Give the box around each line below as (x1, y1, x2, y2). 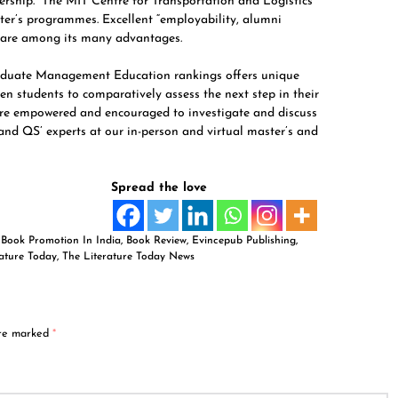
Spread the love (111, 181, 208, 195)
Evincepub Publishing (192, 235, 296, 246)
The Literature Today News (62, 251, 195, 262)
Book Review (126, 235, 187, 246)
